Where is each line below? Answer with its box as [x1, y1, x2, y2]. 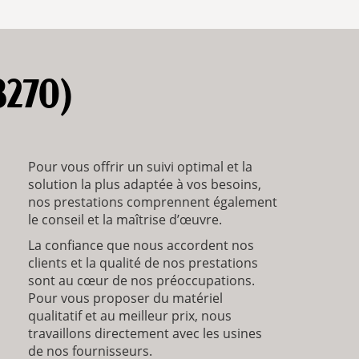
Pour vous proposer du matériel [27, 289, 223, 308]
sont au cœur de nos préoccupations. [27, 272, 255, 290]
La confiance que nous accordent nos [27, 236, 254, 255]
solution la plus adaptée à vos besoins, [27, 175, 261, 194]
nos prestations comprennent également [27, 193, 277, 212]
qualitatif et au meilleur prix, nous [27, 307, 232, 325]
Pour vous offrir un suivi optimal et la [27, 158, 252, 176]
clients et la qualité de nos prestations [27, 254, 258, 272]
